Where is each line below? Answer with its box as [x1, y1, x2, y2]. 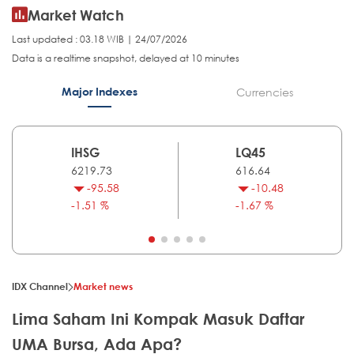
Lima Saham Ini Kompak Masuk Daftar [12, 310, 304, 329]
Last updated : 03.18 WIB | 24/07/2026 [12, 32, 187, 47]
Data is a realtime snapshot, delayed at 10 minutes [12, 51, 239, 66]
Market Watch [28, 6, 124, 24]
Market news [73, 280, 133, 293]
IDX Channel [12, 280, 68, 293]
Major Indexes [61, 85, 137, 99]
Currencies [235, 85, 293, 100]
